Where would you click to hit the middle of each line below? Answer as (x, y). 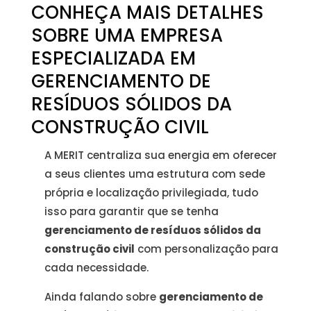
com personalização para (207, 249)
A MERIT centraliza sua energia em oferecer (161, 155)
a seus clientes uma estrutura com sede (155, 174)
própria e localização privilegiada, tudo (152, 193)
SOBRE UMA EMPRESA (127, 35)
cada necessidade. (97, 268)
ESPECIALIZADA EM (113, 58)
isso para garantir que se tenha (132, 211)
